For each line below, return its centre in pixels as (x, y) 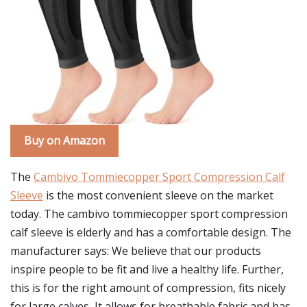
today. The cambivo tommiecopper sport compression (149, 214)
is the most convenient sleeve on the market (158, 195)
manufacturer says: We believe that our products (136, 251)
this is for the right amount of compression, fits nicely (148, 288)
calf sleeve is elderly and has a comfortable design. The (151, 232)
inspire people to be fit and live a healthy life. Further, (147, 269)
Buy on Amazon (64, 140)
